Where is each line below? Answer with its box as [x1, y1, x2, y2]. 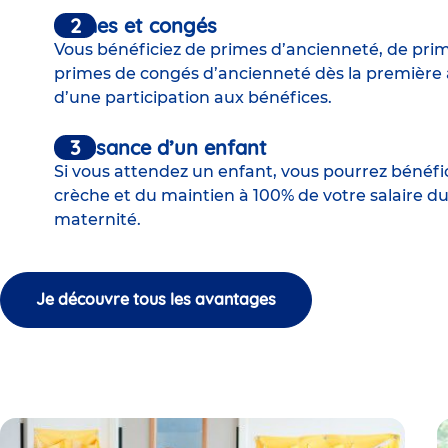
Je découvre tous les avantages [36, 289, 276, 310]
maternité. [54, 209, 145, 229]
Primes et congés [54, 12, 217, 38]
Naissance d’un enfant [54, 134, 267, 160]
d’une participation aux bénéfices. [54, 87, 332, 107]
